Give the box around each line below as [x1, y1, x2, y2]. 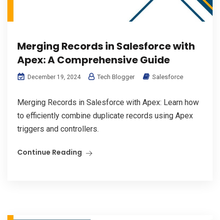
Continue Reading [17, 147, 82, 158]
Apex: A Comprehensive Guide [17, 53, 170, 67]
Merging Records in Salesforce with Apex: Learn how [17, 98, 199, 108]
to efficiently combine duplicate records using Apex [17, 111, 193, 121]
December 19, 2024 [26, 74, 81, 81]
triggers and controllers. [17, 124, 99, 134]
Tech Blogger [96, 73, 135, 81]
